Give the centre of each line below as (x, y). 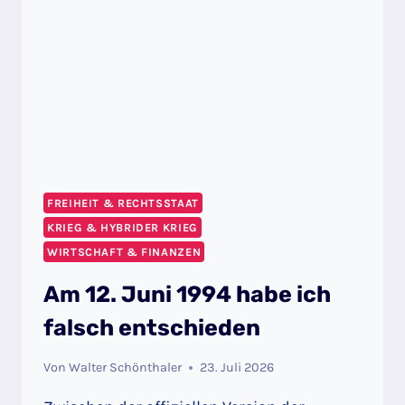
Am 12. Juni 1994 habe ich (187, 294)
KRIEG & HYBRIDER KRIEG (122, 228)
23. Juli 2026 (237, 368)
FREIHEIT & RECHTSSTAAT (123, 203)
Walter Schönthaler (126, 368)
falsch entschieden (152, 327)
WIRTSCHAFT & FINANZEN (124, 252)
